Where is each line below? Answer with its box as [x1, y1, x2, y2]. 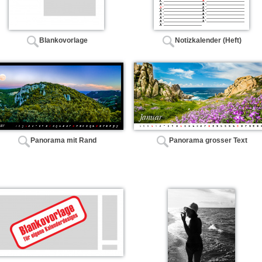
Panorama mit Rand [30, 136, 96, 145]
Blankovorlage [39, 36, 88, 45]
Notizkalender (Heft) [175, 36, 242, 45]
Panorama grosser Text [169, 136, 247, 145]
